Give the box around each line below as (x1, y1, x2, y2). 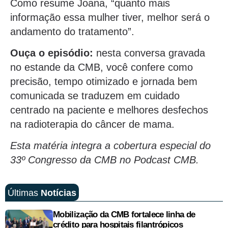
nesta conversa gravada (93, 47, 205, 59)
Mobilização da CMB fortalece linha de (53, 210, 195, 220)
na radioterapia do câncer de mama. (10, 119, 175, 130)
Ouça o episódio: (10, 47, 93, 59)
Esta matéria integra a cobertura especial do (10, 140, 211, 152)
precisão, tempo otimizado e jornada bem (10, 76, 197, 88)
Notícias (41, 187, 76, 198)
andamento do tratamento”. (10, 25, 134, 37)
